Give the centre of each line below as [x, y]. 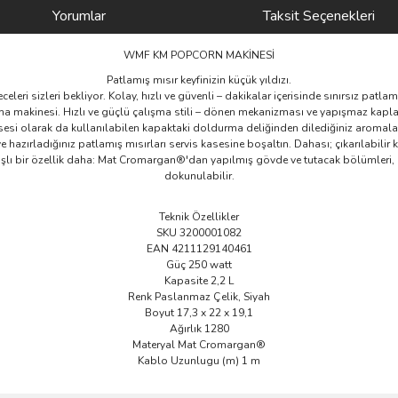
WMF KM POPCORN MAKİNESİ [199, 55]
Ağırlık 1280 [199, 328]
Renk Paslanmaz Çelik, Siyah [199, 296]
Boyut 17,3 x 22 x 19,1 [199, 312]
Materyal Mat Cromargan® [199, 344]
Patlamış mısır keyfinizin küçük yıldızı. [199, 80]
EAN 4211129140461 [199, 248]
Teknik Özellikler [199, 216]
